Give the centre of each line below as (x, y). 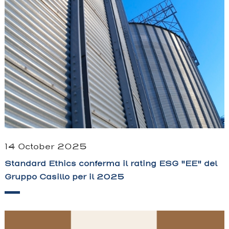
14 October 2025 (46, 147)
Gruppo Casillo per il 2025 (64, 177)
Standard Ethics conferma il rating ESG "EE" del (111, 164)
